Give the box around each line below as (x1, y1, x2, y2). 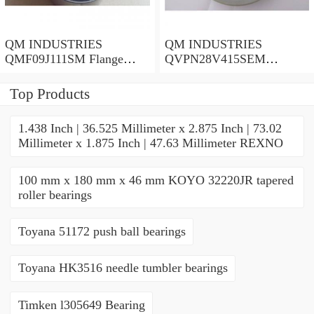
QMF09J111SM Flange (5, 51, 89, 66)
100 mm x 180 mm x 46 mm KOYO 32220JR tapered (18, 172, 294, 187)
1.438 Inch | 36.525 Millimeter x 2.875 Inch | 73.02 (18, 121, 282, 136)
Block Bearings (5, 66, 83, 81)
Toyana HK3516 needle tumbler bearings (18, 261, 228, 275)
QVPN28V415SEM (164, 51, 266, 66)
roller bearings (18, 187, 92, 202)
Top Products (10, 85, 90, 102)
